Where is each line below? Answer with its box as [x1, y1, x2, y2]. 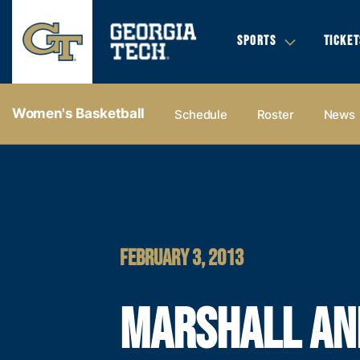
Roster [256, 106, 294, 122]
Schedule [174, 106, 227, 122]
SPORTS [237, 33, 276, 49]
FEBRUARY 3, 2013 [120, 244, 244, 272]
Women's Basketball [12, 105, 145, 121]
